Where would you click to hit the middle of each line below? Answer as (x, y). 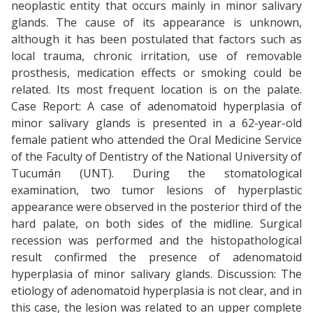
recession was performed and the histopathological (156, 241)
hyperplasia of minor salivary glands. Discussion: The (156, 274)
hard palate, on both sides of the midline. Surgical (156, 224)
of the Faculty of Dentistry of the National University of (156, 157)
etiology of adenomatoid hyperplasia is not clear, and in (156, 291)
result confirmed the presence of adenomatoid (156, 257)
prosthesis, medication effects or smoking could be (156, 73)
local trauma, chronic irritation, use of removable (156, 56)
